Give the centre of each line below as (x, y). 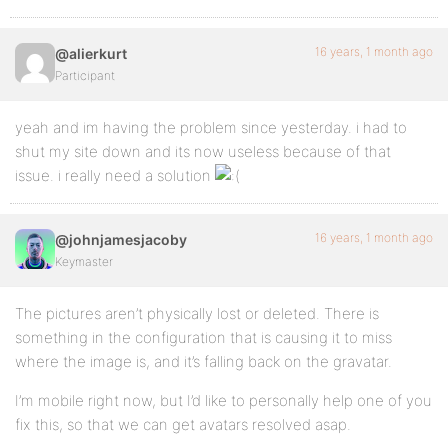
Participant (85, 75)
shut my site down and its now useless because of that (203, 151)
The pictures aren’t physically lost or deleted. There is (197, 313)
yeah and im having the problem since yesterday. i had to (211, 127)
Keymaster (84, 261)
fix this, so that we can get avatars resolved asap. (183, 424)
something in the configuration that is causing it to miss (203, 337)
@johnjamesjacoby (121, 239)
